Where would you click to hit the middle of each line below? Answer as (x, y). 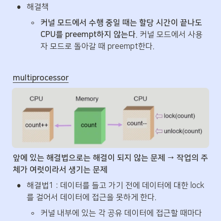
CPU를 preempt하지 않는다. (89, 34)
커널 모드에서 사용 (170, 34)
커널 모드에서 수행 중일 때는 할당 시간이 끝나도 (121, 22)
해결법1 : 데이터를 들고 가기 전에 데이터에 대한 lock (115, 185)
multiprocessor (41, 78)
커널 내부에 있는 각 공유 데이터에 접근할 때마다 (121, 213)
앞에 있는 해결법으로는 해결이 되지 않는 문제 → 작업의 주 (110, 158)
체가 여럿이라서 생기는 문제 (60, 169)
